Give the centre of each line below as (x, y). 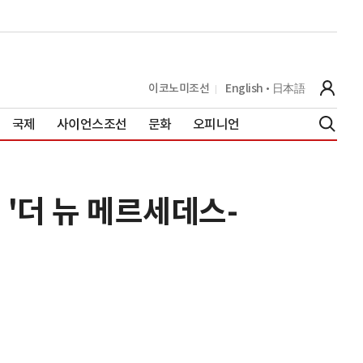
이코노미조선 (179, 88)
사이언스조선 (92, 124)
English (244, 88)
